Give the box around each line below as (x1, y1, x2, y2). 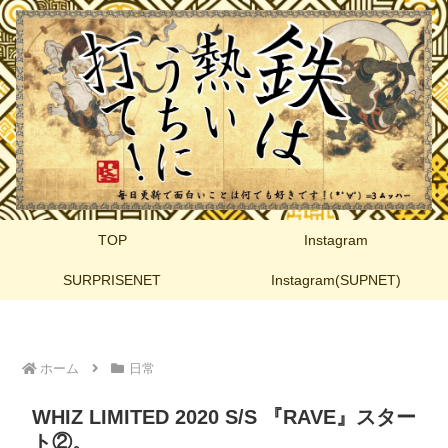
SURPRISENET (63, 271, 161, 288)
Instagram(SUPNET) (271, 271, 401, 288)
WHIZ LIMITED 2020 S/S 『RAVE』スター (32, 405, 416, 428)
